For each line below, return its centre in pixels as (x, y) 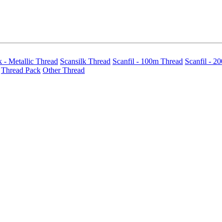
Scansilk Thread (85, 61)
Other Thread (64, 70)
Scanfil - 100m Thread (148, 61)
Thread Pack (21, 70)
